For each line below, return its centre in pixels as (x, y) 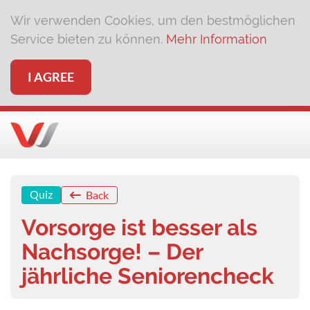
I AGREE (51, 77)
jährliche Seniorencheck (148, 276)
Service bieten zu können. (88, 39)
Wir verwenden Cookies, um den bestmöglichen (153, 20)
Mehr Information (217, 39)
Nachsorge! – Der (112, 252)
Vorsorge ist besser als (139, 227)
